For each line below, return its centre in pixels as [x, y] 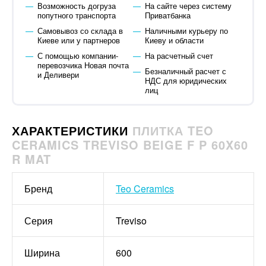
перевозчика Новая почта [83, 65]
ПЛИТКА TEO [173, 130]
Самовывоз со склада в [80, 31]
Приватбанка [167, 15]
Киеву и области [174, 40]
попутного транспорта [76, 15]
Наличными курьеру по [186, 31]
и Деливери [58, 75]
